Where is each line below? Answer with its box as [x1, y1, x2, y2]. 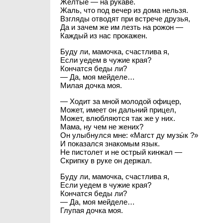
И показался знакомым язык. [60, 139, 160, 148]
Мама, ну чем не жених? [60, 122, 143, 131]
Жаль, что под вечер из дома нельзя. [60, 6, 188, 14]
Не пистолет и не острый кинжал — [60, 148, 182, 156]
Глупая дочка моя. [60, 206, 123, 215]
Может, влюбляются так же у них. [60, 114, 175, 122]
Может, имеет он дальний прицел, [60, 106, 176, 114]
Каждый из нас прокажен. [60, 31, 147, 40]
